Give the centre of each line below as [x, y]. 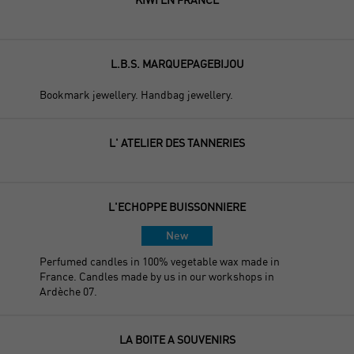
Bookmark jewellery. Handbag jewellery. [136, 94]
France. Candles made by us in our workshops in [157, 276]
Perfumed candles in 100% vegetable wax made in [160, 261]
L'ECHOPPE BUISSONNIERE [177, 206]
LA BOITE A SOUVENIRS [177, 339]
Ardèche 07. [68, 291]
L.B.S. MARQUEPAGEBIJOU [177, 63]
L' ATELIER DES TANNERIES [177, 142]
